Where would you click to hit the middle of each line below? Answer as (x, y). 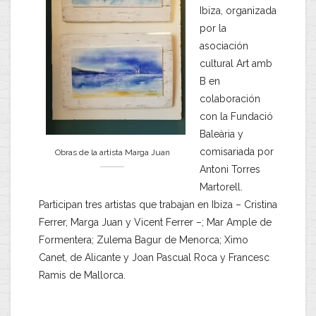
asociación (224, 46)
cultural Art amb (236, 63)
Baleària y (221, 134)
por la (213, 28)
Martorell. (221, 187)
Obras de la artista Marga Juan (112, 152)
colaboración (230, 99)
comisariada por (237, 152)
